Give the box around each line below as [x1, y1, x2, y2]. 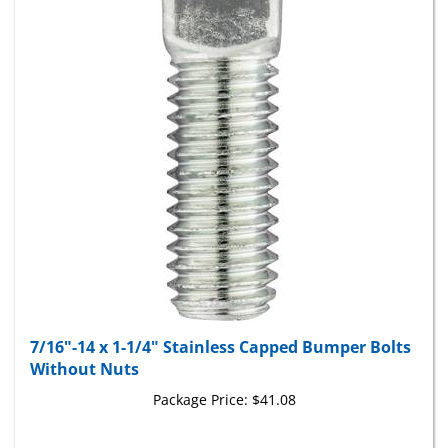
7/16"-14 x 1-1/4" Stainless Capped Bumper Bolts [30, 314, 411, 337]
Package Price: [152, 368, 248, 388]
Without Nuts [30, 336, 139, 359]
